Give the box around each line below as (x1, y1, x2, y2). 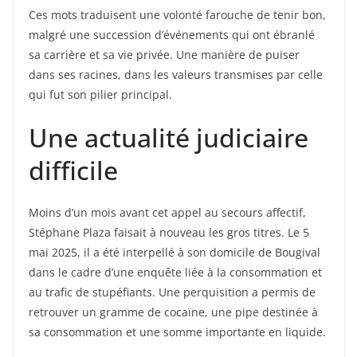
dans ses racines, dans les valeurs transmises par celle (29, 67, 323, 83)
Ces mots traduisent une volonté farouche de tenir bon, (29, 7, 326, 23)
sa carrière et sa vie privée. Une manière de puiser (29, 47, 300, 63)
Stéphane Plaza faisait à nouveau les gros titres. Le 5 (29, 225, 309, 241)
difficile (29, 153, 118, 188)
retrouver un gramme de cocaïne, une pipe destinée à (29, 304, 318, 320)
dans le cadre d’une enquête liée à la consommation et (29, 265, 322, 280)
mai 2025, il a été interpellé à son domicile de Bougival (29, 245, 320, 261)
